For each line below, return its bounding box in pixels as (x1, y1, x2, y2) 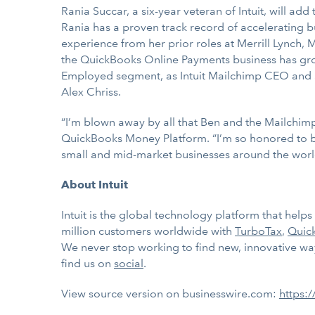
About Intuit (61, 178, 128, 191)
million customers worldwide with (61, 224, 235, 238)
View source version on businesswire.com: (61, 287, 279, 300)
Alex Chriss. (61, 85, 121, 98)
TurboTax (235, 224, 282, 238)
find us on (61, 257, 114, 270)
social (114, 257, 143, 270)
